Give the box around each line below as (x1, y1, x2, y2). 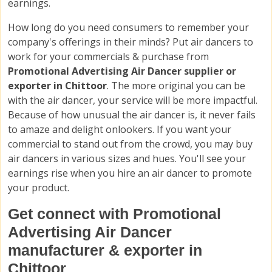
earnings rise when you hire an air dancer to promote (8, 166, 252, 180)
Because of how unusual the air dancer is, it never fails (8, 108, 256, 122)
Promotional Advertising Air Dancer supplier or (8, 64, 236, 78)
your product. (8, 181, 69, 195)
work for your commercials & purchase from (8, 50, 209, 64)
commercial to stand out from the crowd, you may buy (8, 137, 253, 151)
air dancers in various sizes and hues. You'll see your (8, 152, 246, 166)
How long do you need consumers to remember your (8, 21, 249, 35)
